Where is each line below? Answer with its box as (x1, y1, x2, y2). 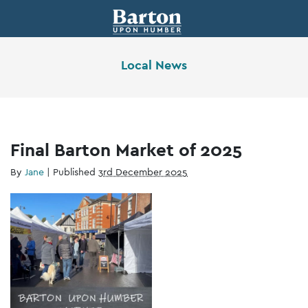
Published (53, 165, 98, 178)
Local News (121, 57, 187, 73)
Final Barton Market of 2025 (10, 137, 242, 161)
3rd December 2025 (98, 165, 188, 178)
